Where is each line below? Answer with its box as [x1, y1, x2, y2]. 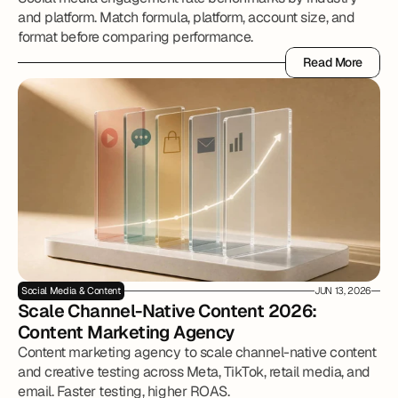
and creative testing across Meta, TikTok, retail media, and [18, 362, 370, 381]
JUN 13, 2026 [314, 284, 371, 297]
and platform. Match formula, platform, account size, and [18, 8, 355, 27]
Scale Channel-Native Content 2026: [18, 299, 317, 322]
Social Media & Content [21, 284, 121, 297]
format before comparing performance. [18, 28, 253, 46]
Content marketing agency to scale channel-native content [18, 343, 377, 362]
